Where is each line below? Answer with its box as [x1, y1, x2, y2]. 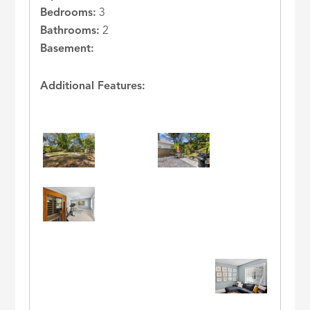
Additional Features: [40, 81, 146, 93]
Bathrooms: [40, 26, 100, 37]
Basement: [40, 44, 95, 55]
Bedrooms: [40, 8, 97, 19]
